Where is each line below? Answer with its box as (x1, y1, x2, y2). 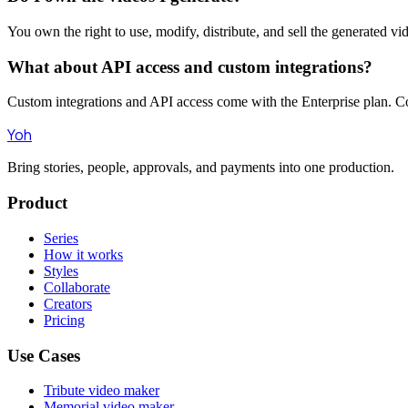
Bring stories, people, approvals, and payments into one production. (7, 159, 394, 176)
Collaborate (44, 279, 110, 295)
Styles (44, 262, 78, 279)
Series (44, 229, 78, 246)
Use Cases (7, 345, 80, 365)
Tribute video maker (44, 382, 159, 399)
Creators (44, 295, 92, 311)
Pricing (44, 311, 85, 328)
